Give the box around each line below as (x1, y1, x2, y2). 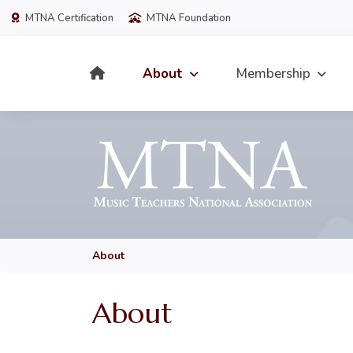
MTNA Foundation (144, 11, 231, 25)
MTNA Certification (23, 11, 113, 25)
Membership (236, 65, 311, 83)
